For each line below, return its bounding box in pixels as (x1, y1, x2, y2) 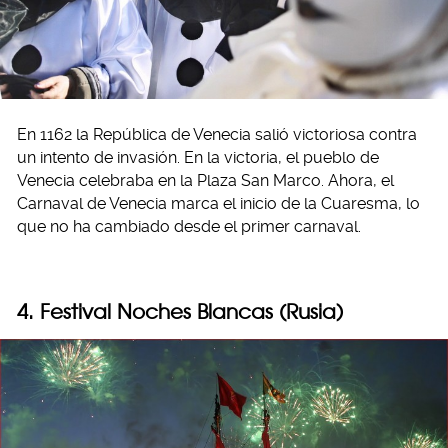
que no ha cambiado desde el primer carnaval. (17, 217, 361, 237)
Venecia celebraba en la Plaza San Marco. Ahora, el (17, 171, 394, 191)
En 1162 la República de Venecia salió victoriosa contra (17, 125, 417, 145)
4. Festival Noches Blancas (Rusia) (17, 299, 343, 325)
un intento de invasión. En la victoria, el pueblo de (17, 148, 379, 168)
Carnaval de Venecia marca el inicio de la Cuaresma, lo (17, 194, 420, 214)
